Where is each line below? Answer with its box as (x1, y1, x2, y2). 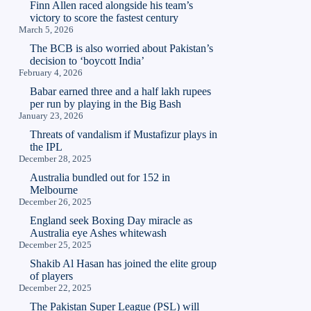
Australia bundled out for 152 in (30, 171, 171, 184)
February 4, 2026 (19, 67, 83, 78)
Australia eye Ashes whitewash (30, 227, 167, 239)
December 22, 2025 (19, 283, 92, 294)
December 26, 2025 (19, 196, 92, 208)
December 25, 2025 (19, 239, 92, 251)
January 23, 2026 (19, 110, 84, 121)
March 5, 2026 (19, 24, 74, 35)
